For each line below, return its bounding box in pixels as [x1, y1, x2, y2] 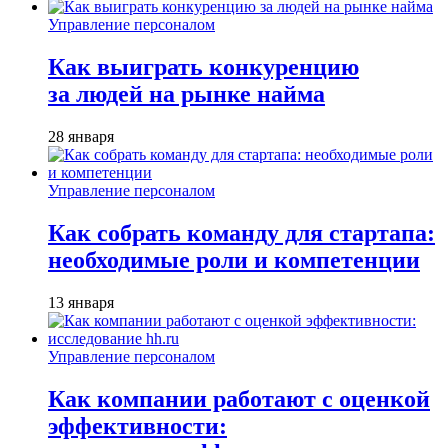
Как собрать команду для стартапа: [48, 219, 435, 246]
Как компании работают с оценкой [48, 385, 430, 412]
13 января [48, 293, 114, 311]
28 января [48, 127, 114, 145]
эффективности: [48, 412, 227, 439]
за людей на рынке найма [48, 81, 325, 108]
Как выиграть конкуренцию [48, 54, 359, 81]
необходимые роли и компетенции [48, 246, 420, 273]
